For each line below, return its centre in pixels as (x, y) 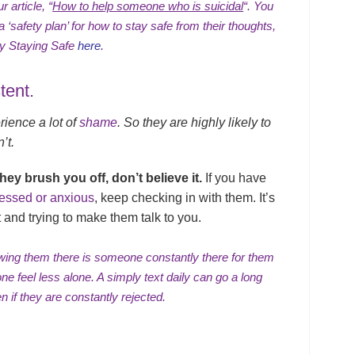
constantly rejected (114, 297)
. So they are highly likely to (195, 123)
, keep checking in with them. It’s (185, 198)
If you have (236, 178)
